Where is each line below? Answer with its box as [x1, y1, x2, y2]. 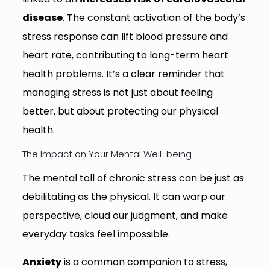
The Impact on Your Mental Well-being [22, 148, 192, 161]
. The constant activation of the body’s [62, 11, 245, 25]
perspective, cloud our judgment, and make [22, 209, 228, 223]
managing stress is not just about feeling [22, 86, 213, 100]
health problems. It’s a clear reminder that [22, 67, 225, 81]
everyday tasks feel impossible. [22, 227, 170, 242]
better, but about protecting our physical [22, 104, 218, 119]
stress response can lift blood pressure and [22, 30, 228, 44]
